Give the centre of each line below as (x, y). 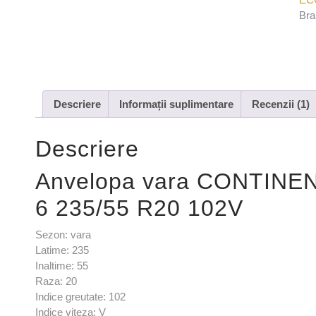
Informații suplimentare (176, 104)
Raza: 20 (56, 281)
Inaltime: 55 (62, 265)
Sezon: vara (63, 234)
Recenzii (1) (281, 104)
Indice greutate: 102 (80, 296)
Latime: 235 (62, 250)
